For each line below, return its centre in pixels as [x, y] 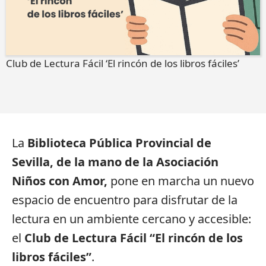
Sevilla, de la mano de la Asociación [115, 162]
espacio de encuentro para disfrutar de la [125, 200]
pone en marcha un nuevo [181, 181]
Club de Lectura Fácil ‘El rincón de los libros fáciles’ [123, 64]
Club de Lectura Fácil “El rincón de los [134, 238]
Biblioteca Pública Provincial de [119, 143]
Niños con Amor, [60, 181]
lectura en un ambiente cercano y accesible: [132, 219]
